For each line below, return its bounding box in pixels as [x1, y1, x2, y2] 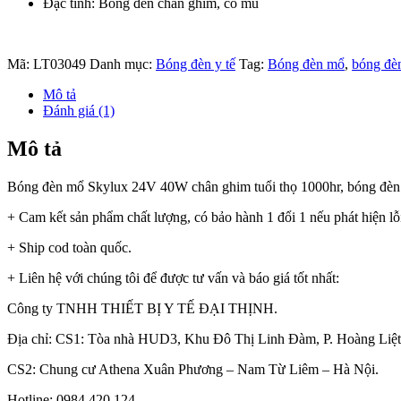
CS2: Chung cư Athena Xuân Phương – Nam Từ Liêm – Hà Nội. [7, 361, 379, 377]
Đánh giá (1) [43, 103, 115, 119]
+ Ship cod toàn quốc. [7, 239, 132, 255]
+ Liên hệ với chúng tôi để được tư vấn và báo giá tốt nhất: [7, 269, 339, 286]
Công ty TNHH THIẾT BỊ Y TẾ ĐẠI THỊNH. [7, 300, 277, 316]
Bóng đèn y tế [156, 56, 235, 73]
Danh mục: [90, 56, 156, 73]
